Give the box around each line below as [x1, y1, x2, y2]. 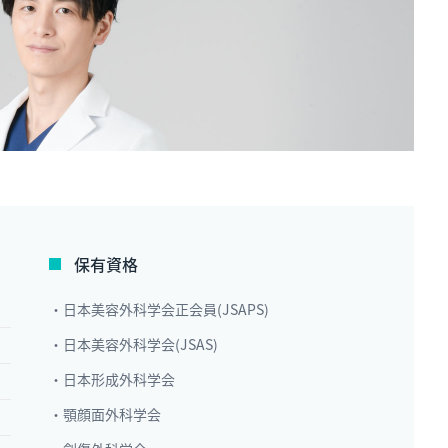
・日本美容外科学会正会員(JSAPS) [49, 299, 269, 319]
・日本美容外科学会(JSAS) [49, 334, 218, 354]
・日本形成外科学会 [49, 369, 175, 389]
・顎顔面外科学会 [49, 404, 161, 424]
